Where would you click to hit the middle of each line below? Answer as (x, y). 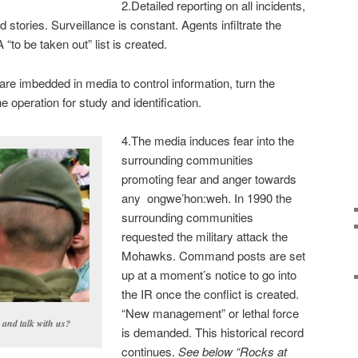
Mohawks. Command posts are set (214, 256)
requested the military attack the (205, 237)
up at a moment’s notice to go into (209, 275)
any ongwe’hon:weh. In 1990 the (207, 198)
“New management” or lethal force (211, 313)
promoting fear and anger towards (209, 179)
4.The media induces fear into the (208, 141)
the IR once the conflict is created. (211, 294)
